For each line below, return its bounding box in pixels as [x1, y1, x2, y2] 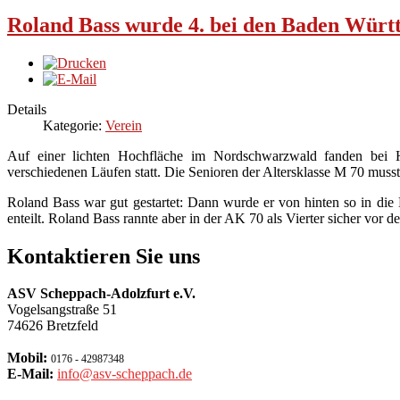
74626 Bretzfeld [7, 318, 98, 334]
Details [7, 101, 46, 117]
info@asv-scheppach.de [57, 366, 192, 382]
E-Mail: [7, 366, 54, 382]
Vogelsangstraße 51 [7, 302, 117, 318]
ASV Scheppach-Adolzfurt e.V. [7, 286, 196, 302]
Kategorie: [43, 117, 105, 133]
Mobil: [7, 350, 47, 366]
